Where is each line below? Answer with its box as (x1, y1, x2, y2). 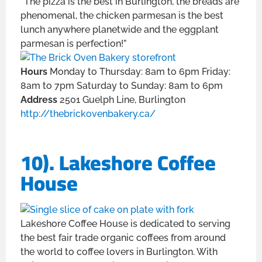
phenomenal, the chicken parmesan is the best (20, 10, 223, 22)
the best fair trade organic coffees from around (20, 232, 226, 244)
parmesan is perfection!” (20, 38, 126, 50)
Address (20, 94, 60, 106)
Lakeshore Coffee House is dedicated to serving (20, 218, 230, 230)
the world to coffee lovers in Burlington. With (20, 246, 218, 258)
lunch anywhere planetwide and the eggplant (20, 24, 219, 36)
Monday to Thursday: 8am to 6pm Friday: (50, 66, 230, 78)
